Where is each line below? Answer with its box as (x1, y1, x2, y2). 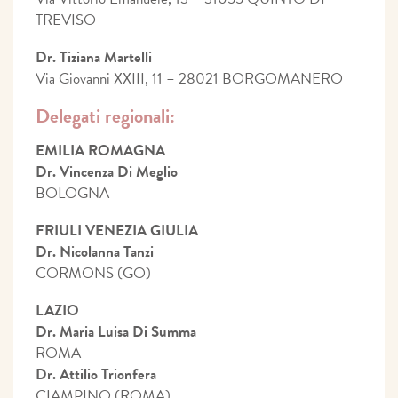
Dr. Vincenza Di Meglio (36, 160, 178, 183)
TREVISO (36, 8, 96, 31)
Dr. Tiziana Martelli (36, 45, 152, 68)
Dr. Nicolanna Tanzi (36, 240, 154, 263)
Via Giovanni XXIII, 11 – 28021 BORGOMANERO (36, 67, 343, 90)
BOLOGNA (36, 181, 109, 204)
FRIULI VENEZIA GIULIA (36, 219, 198, 242)
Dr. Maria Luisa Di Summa (36, 320, 196, 343)
